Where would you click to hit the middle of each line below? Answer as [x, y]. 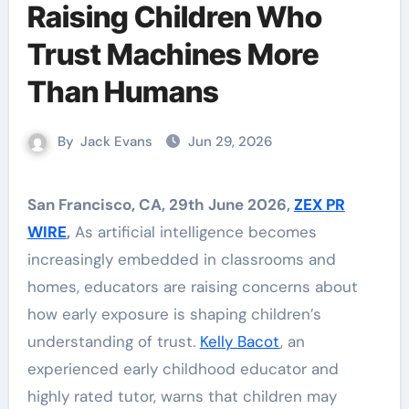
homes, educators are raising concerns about [192, 287]
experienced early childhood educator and [183, 369]
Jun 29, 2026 [230, 142]
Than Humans [123, 92]
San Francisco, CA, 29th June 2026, [165, 204]
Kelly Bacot [240, 341]
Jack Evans [116, 142]
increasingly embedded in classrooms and [181, 259]
